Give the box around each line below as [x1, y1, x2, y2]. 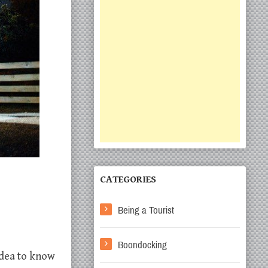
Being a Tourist [118, 205, 174, 216]
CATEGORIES [100, 173, 156, 185]
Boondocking [118, 239, 167, 251]
